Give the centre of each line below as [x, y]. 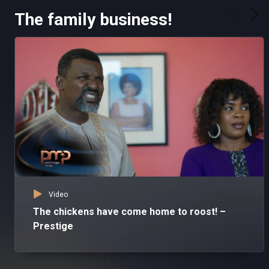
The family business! [93, 20]
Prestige [53, 226]
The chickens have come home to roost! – [129, 212]
